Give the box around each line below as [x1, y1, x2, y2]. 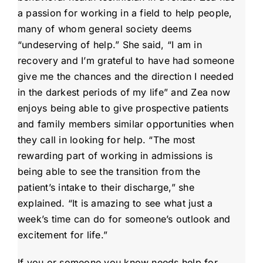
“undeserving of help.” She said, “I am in [17, 39, 202, 51]
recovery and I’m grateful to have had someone [17, 55, 234, 67]
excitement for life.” [17, 229, 111, 241]
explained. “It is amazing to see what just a [17, 197, 213, 210]
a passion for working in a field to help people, [17, 7, 232, 19]
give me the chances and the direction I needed [17, 70, 234, 83]
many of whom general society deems [17, 23, 192, 35]
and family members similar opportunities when [17, 118, 234, 130]
